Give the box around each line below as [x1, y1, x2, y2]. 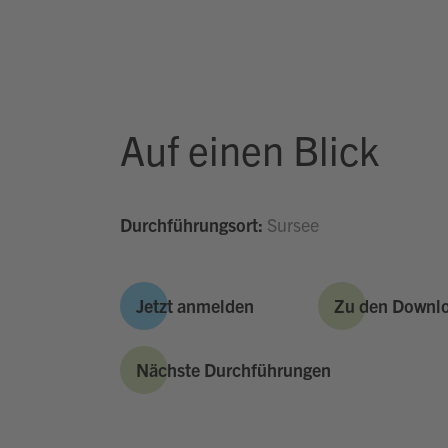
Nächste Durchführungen [135, 358, 331, 381]
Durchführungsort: [119, 213, 263, 236]
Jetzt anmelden [135, 294, 254, 317]
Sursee [262, 213, 319, 236]
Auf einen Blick [119, 124, 379, 174]
